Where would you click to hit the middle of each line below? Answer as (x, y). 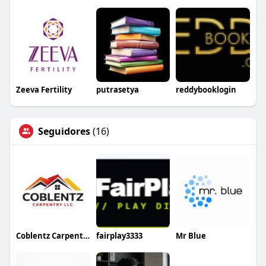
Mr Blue (191, 235)
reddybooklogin (206, 89)
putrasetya (117, 89)
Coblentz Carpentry (86, 235)
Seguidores (64, 131)
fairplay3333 (119, 235)
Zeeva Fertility (44, 89)
